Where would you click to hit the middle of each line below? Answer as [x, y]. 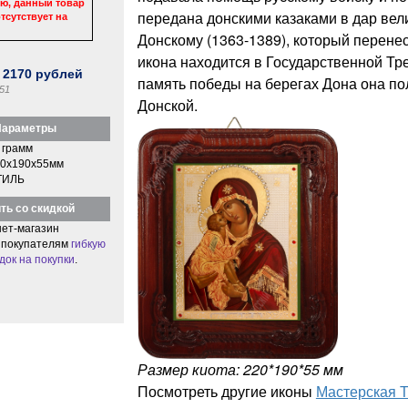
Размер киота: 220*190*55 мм [240, 370]
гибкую [88, 244]
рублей [58, 73]
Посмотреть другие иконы [226, 392]
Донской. [167, 105]
